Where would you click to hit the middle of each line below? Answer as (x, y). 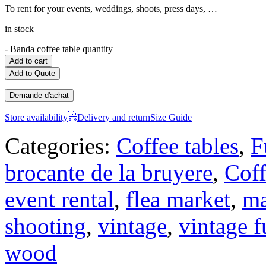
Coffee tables (178, 145)
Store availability (36, 117)
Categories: (61, 145)
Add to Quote (32, 73)
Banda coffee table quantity (61, 49)
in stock (19, 28)
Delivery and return (114, 117)
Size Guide (171, 117)
